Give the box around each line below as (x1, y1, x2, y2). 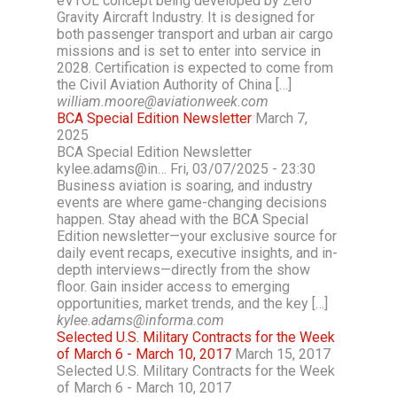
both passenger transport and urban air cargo (57, 26, 333, 43)
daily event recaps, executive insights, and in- (57, 245, 338, 261)
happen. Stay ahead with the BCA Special (57, 211, 308, 228)
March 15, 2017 (235, 346, 331, 362)
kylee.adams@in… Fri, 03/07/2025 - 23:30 (57, 160, 315, 177)
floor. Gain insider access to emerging (57, 278, 290, 295)
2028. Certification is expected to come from (57, 59, 333, 76)
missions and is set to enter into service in (57, 43, 321, 59)
